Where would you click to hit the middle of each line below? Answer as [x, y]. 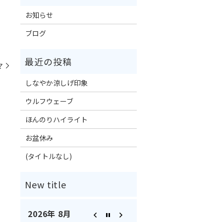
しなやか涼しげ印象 [56, 83]
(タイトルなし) [48, 156]
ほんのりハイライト [56, 119]
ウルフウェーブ [49, 101]
